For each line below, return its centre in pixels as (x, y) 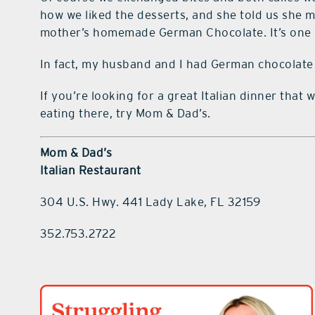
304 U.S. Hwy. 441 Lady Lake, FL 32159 (150, 201)
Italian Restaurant (90, 170)
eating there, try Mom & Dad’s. (125, 114)
